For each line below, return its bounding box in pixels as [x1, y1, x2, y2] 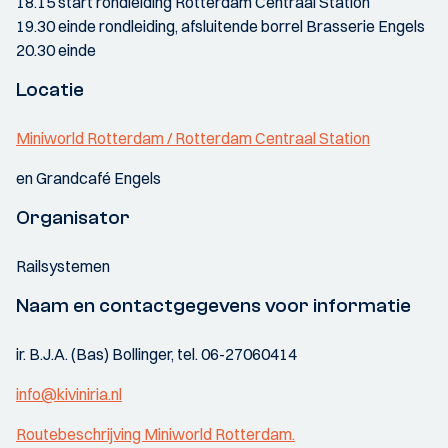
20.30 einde [16, 40, 96, 60]
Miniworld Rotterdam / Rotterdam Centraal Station [16, 128, 370, 148]
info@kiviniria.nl [16, 384, 122, 404]
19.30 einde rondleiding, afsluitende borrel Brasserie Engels [16, 16, 425, 36]
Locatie [16, 78, 84, 101]
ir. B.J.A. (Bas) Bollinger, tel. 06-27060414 [16, 344, 297, 364]
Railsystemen [16, 256, 110, 276]
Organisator [16, 206, 130, 229]
